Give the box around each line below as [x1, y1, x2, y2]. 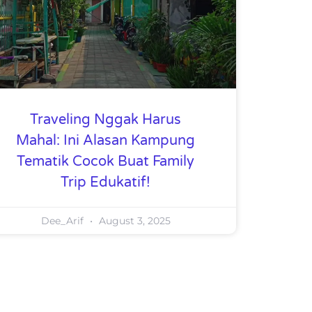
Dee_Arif [40, 214, 86, 227]
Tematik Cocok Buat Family [17, 153, 195, 170]
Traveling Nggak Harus [30, 111, 182, 128]
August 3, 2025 [95, 214, 171, 227]
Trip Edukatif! [61, 173, 151, 191]
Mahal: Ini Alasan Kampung [16, 132, 196, 149]
